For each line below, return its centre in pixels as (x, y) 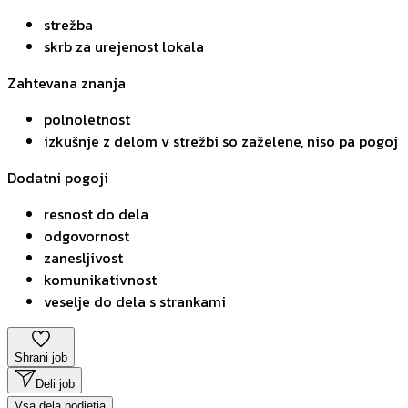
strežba (68, 25)
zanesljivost (83, 258)
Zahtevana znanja (66, 83)
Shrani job (41, 358)
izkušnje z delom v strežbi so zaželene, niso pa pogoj (221, 142)
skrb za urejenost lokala (124, 47)
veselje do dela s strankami (135, 302)
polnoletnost (87, 120)
